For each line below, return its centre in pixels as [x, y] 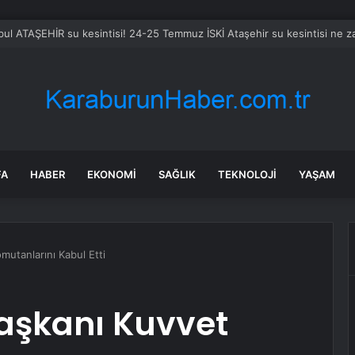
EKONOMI [112, 174]
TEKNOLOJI [247, 174]
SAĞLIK [177, 174]
